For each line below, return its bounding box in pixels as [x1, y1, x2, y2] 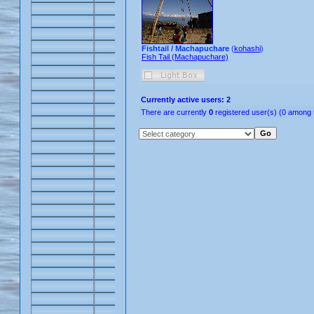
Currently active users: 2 [140, 95, 231, 104]
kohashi [233, 44, 261, 53]
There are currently [140, 108, 209, 116]
